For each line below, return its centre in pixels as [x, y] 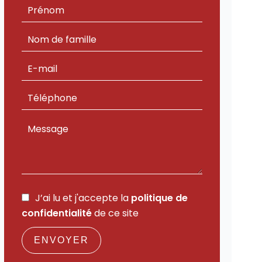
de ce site [115, 213]
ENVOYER [61, 240]
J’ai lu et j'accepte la [83, 198]
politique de [159, 198]
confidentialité [56, 213]
